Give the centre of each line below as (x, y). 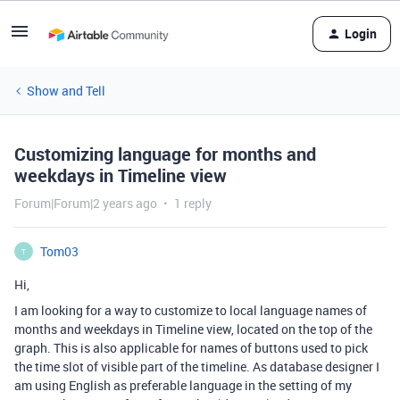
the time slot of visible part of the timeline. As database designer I (197, 367)
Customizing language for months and (165, 154)
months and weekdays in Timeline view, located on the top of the (193, 329)
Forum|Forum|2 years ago (86, 203)
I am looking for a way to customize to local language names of (191, 310)
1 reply (193, 203)
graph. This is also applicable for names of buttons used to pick (191, 348)
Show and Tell (66, 91)
